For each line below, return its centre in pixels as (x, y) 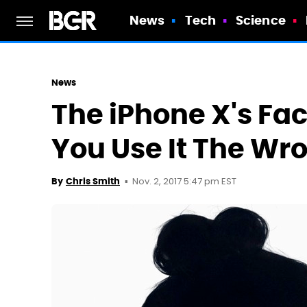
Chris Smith (93, 181)
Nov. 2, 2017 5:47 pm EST (184, 182)
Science (261, 20)
